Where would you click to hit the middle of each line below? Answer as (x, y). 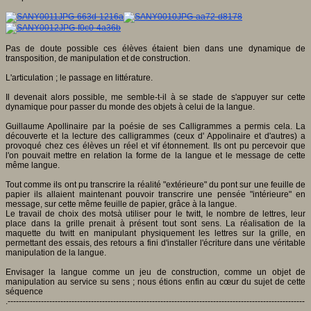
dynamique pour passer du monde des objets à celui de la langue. (130, 107)
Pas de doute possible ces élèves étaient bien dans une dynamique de (155, 48)
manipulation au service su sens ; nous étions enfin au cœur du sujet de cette (155, 281)
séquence (24, 291)
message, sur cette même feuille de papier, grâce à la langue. (121, 204)
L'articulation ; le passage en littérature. (79, 77)
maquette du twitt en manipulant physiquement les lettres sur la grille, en (155, 233)
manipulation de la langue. (56, 252)
